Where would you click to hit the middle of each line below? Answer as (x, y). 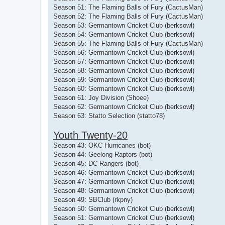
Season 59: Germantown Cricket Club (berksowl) (124, 79)
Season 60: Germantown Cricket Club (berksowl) (124, 88)
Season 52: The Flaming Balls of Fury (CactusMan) (128, 16)
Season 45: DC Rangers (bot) (96, 163)
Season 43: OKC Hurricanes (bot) (102, 145)
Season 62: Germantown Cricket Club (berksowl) (124, 106)
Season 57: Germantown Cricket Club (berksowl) (124, 61)
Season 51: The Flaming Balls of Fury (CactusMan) (128, 7)
